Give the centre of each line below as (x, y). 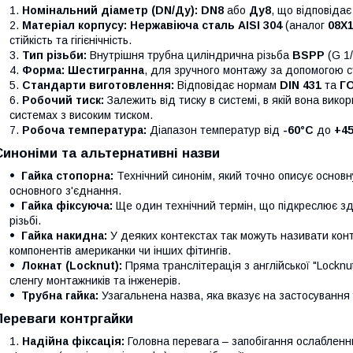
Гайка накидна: (64, 236)
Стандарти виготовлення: (98, 85)
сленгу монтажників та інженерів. (95, 281)
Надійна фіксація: (73, 341)
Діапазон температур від (215, 130)
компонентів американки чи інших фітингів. (120, 251)
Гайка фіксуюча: (67, 206)
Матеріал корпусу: (74, 25)
